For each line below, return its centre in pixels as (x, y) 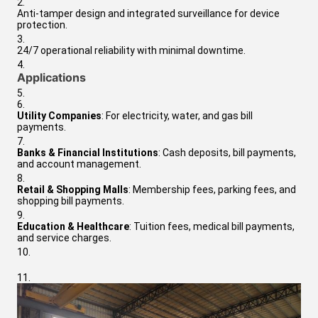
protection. (42, 24)
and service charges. (64, 237)
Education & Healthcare (73, 226)
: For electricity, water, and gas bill (177, 115)
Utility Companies (59, 115)
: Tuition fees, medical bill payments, (212, 226)
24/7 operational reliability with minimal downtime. (131, 50)
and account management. (79, 164)
